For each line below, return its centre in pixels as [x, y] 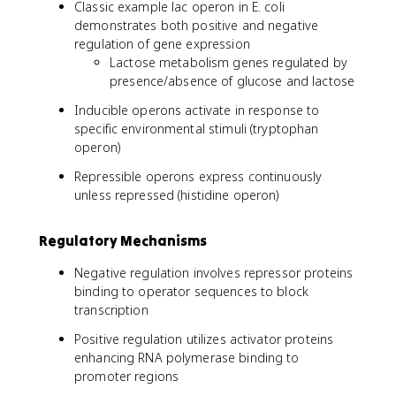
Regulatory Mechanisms [123, 240]
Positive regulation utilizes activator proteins [204, 339]
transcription [111, 310]
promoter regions [127, 376]
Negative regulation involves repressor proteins [214, 273]
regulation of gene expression [162, 44]
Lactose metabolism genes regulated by [228, 62]
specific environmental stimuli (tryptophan [197, 129]
